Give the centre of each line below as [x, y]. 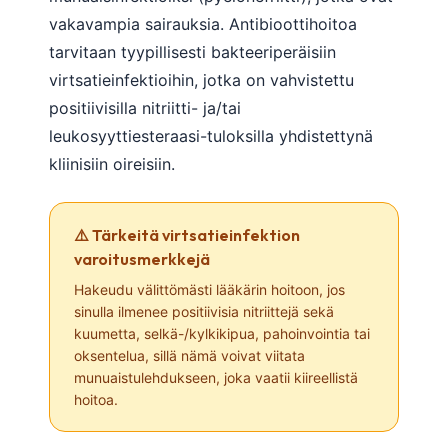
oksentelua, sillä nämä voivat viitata [189, 355]
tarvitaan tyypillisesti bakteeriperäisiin [192, 51]
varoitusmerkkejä [142, 258]
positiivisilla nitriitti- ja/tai [145, 107]
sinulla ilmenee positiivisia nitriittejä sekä [204, 311]
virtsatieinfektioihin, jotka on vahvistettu [201, 79]
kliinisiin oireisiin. [112, 163]
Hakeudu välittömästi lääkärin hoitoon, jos [209, 289]
